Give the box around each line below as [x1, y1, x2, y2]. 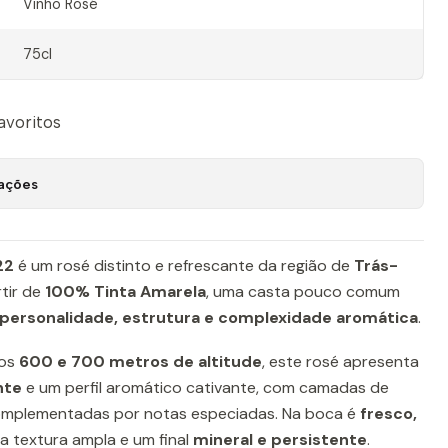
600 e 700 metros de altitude [19, 351, 262, 372]
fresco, [360, 403, 417, 424]
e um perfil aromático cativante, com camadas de [22, 377, 389, 398]
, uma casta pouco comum [206, 281, 400, 302]
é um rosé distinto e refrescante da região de [14, 255, 354, 276]
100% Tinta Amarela [45, 281, 206, 302]
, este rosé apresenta [262, 351, 419, 372]
